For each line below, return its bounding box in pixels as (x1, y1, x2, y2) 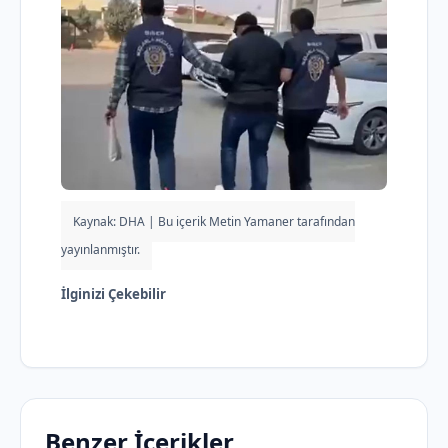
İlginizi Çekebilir (61, 284, 166, 303)
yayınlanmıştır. (61, 240, 140, 258)
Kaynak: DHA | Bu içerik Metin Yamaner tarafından (73, 212, 355, 230)
